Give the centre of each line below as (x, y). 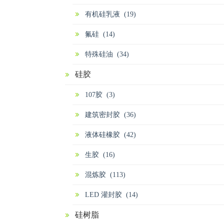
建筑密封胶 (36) (110, 115)
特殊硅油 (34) (107, 54)
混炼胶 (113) (105, 175)
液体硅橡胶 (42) (110, 135)
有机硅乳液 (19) (110, 14)
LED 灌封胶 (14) (111, 195)
